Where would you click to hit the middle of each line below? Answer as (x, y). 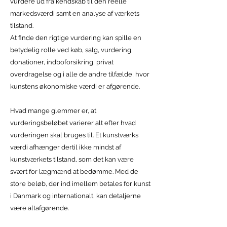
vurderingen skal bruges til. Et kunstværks (74, 135)
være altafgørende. (40, 208)
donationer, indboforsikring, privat (62, 62)
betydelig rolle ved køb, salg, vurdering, (71, 50)
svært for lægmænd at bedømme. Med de (74, 172)
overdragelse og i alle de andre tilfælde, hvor (80, 74)
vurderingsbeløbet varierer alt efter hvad (73, 123)
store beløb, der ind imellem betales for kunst (80, 184)
